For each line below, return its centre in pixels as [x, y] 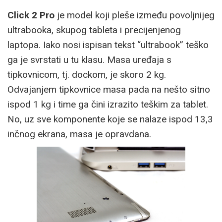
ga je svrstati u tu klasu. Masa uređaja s [89, 60]
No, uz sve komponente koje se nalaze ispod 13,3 [110, 119]
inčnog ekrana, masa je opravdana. [79, 134]
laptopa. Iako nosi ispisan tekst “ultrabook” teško [108, 45]
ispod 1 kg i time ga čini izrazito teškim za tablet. [108, 105]
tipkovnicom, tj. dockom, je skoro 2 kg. [87, 75]
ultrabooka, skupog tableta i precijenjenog [94, 30]
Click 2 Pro [31, 15]
